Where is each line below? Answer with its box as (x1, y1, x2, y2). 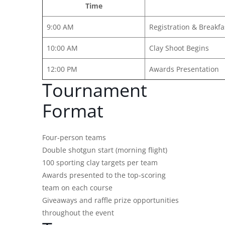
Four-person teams (42, 133, 106, 143)
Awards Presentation (149, 64, 219, 74)
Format (42, 98, 103, 124)
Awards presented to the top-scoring (42, 170, 166, 180)
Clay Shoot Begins (149, 43, 209, 53)
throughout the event (42, 208, 114, 218)
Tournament (42, 78, 147, 103)
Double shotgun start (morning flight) (42, 145, 167, 155)
